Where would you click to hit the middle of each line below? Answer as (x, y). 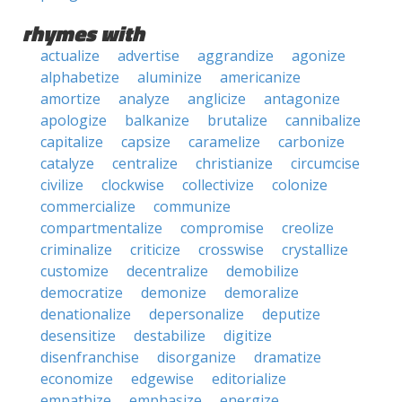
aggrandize (236, 56)
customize (74, 271)
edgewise (162, 379)
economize (77, 379)
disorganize (197, 357)
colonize (300, 185)
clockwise (133, 185)
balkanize (157, 120)
